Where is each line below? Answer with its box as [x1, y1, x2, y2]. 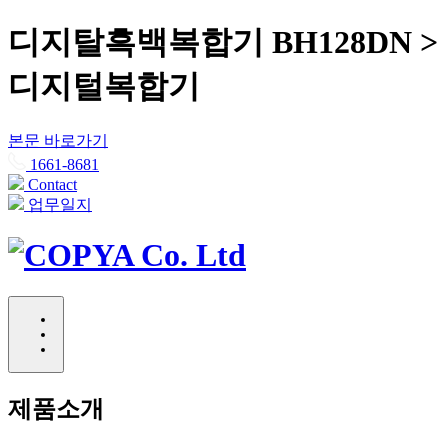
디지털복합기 [8, 68, 200, 105]
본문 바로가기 [8, 131, 108, 149]
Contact [28, 175, 77, 193]
